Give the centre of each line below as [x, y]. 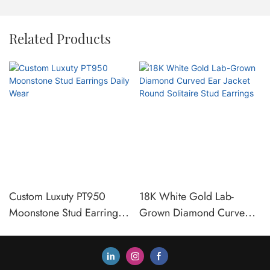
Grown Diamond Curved [195, 213]
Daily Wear [34, 229]
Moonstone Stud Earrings [66, 213]
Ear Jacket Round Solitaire [197, 229]
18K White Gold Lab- [186, 197]
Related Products [60, 38]
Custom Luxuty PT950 [57, 197]
